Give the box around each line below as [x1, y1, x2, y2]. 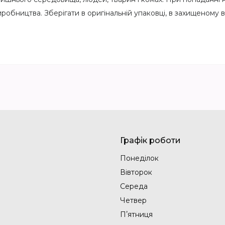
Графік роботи [120, 135, 181, 145]
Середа [120, 181, 148, 191]
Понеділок [120, 153, 159, 163]
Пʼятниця [120, 209, 153, 219]
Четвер [120, 195, 147, 205]
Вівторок [120, 167, 152, 177]
